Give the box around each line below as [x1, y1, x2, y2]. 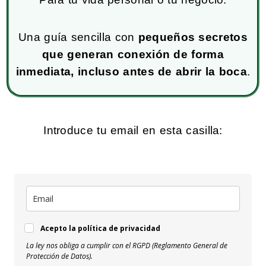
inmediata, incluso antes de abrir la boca [15, 65, 247, 78]
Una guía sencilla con [18, 31, 138, 44]
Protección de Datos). [26, 251, 93, 262]
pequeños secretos [138, 31, 248, 44]
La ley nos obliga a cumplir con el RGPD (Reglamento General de [26, 240, 227, 251]
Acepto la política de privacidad [40, 223, 160, 234]
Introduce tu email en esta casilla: [43, 124, 223, 137]
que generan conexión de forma [42, 48, 224, 61]
